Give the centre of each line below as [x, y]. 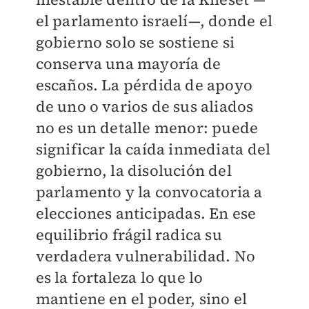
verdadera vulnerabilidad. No [146, 256]
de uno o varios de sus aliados [144, 107]
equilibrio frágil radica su [129, 235]
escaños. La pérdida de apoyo [144, 85]
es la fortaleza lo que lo [119, 278]
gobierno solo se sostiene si [135, 42]
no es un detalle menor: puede [147, 128]
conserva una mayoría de [128, 64]
